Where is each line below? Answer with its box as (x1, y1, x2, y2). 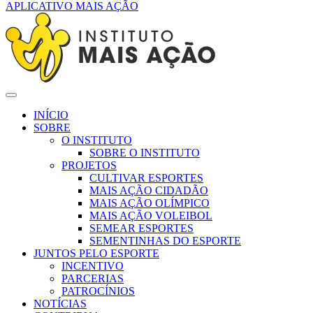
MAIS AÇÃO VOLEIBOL (89, 210, 212, 222)
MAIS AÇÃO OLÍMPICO (89, 197, 210, 210)
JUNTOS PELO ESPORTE (34, 247, 159, 260)
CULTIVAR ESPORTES (89, 172, 203, 184)
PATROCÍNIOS (61, 285, 135, 298)
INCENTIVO (61, 260, 124, 272)
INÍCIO (34, 109, 68, 122)
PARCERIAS (61, 272, 124, 285)
